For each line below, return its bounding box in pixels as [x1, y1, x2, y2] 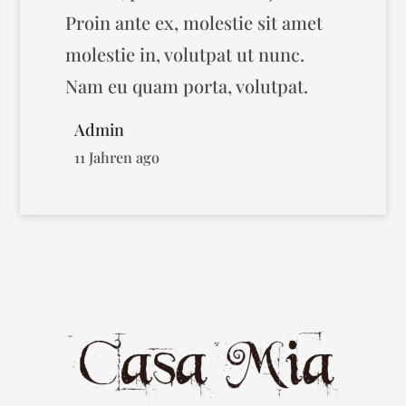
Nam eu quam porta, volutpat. [65, 73, 309, 98]
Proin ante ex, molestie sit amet [65, 10, 324, 34]
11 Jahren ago [74, 147, 160, 167]
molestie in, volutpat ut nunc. [65, 42, 305, 66]
